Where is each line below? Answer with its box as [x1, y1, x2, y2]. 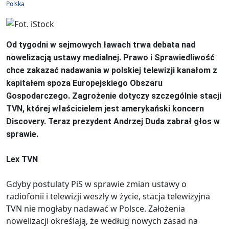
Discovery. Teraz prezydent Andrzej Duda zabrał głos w [6, 117, 220, 127]
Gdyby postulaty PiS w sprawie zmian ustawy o [6, 178, 187, 190]
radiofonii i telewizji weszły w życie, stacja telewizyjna [6, 191, 210, 202]
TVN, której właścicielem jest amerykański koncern [6, 104, 204, 114]
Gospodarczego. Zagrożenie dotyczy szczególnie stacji [6, 91, 221, 101]
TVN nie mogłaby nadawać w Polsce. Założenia [6, 203, 185, 215]
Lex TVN [6, 154, 38, 165]
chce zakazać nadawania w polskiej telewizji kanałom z [6, 65, 217, 76]
